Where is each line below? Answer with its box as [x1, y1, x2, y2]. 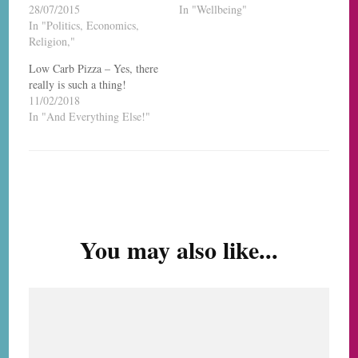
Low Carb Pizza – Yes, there [29, 60, 159, 76]
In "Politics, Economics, [29, 17, 140, 33]
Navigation [28, 203, 132, 235]
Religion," [29, 33, 76, 49]
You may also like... [80, 231, 278, 267]
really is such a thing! [29, 76, 127, 92]
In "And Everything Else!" [29, 108, 151, 124]
